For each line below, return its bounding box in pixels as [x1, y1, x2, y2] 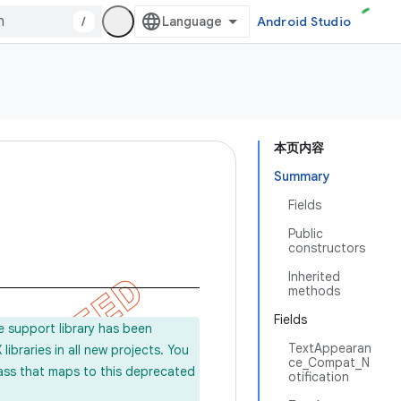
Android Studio [256, 13, 351, 30]
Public [288, 226, 323, 242]
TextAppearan [288, 340, 371, 356]
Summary [274, 168, 330, 184]
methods [288, 283, 340, 299]
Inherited [288, 269, 340, 285]
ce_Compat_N [288, 354, 370, 371]
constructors [288, 240, 365, 256]
